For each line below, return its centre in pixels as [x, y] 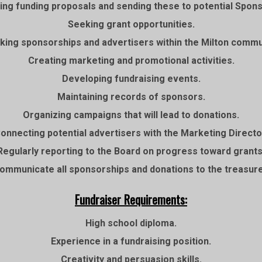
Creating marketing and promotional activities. [131, 61]
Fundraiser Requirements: [131, 199]
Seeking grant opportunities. [131, 24]
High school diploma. [131, 223]
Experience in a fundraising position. [131, 241]
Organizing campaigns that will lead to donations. [131, 115]
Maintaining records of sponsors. [131, 97]
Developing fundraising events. [131, 79]
